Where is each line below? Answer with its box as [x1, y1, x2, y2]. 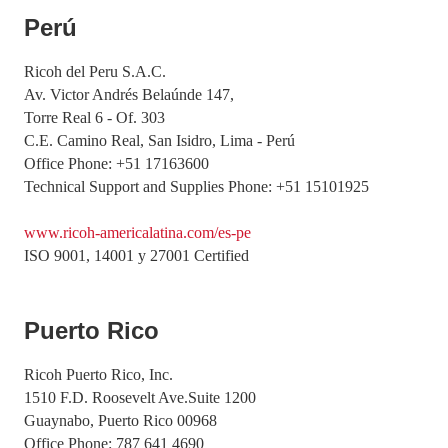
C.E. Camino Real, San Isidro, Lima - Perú [24, 132, 295, 149]
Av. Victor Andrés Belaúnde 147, [24, 86, 234, 103]
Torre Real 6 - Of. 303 [24, 109, 165, 126]
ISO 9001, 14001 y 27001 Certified [24, 247, 249, 264]
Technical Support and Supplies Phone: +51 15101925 [24, 178, 369, 195]
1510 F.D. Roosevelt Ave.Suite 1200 [24, 389, 256, 406]
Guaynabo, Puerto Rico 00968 [24, 412, 217, 429]
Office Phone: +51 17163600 [24, 155, 209, 172]
